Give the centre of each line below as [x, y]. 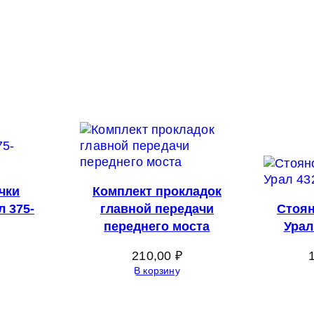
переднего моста [157, 226]
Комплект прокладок [157, 191]
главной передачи [157, 209]
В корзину [157, 270]
